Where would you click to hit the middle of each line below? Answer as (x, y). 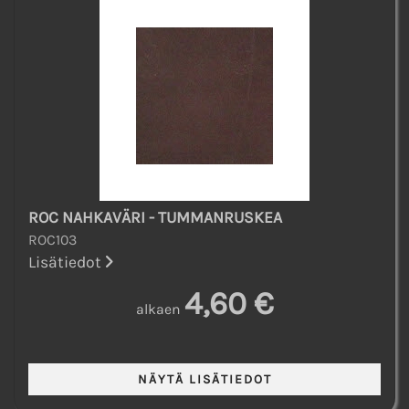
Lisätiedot (67, 262)
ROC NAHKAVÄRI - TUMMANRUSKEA (155, 218)
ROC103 (52, 240)
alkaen (158, 309)
